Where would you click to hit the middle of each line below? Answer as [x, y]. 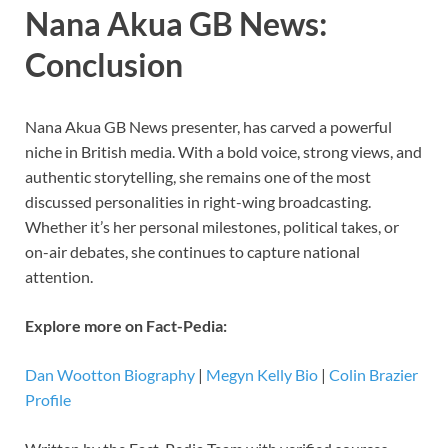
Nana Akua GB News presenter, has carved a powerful [208, 127]
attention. [59, 277]
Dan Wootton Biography [110, 375]
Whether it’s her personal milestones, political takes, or [212, 227]
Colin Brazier [373, 375]
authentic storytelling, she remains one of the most [198, 177]
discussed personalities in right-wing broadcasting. [198, 202]
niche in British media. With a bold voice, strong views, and [223, 152]
